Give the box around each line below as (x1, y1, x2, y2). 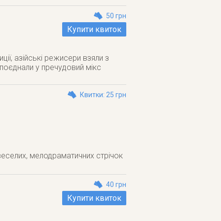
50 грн (106, 12, 126, 20)
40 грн (106, 181, 126, 188)
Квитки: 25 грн (80, 91, 126, 99)
